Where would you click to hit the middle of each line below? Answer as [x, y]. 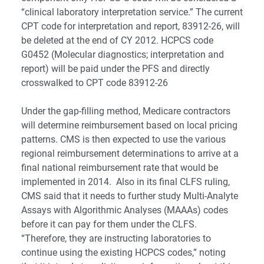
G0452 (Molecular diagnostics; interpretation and [123, 55]
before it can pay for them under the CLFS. [109, 224]
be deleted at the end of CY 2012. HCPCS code [117, 40]
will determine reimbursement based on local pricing [129, 125]
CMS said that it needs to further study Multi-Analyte [130, 196]
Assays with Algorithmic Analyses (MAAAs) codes [125, 210]
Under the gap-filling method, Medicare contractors [126, 111]
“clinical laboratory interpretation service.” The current [132, 12]
